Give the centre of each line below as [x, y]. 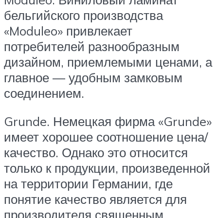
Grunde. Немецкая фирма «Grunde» [108, 121]
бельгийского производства [83, 15]
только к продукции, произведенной [107, 168]
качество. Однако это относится [96, 152]
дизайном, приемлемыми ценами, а [108, 62]
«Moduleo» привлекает [68, 31]
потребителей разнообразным [92, 46]
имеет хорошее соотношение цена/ [106, 136]
